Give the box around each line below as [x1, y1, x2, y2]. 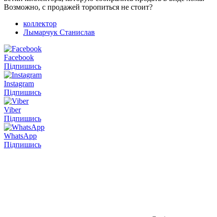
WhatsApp [4, 131, 37, 140]
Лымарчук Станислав [23, 28, 95, 36]
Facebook [4, 53, 34, 62]
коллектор [23, 19, 57, 28]
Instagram [4, 79, 34, 88]
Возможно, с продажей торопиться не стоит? [4, 2, 153, 11]
